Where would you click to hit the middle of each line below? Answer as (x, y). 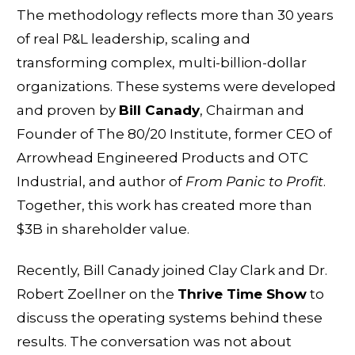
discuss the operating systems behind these (170, 317)
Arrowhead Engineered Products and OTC (162, 157)
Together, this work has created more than (164, 205)
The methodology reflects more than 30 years (175, 15)
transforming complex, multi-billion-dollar (162, 62)
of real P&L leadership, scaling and (134, 38)
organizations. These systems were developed (176, 86)
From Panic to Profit (254, 181)
